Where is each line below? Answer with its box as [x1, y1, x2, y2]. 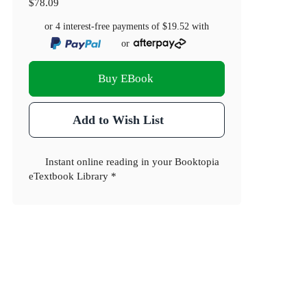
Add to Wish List [72, 113, 164, 127]
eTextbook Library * [29, 170, 117, 182]
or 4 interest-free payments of [45, 21, 163, 32]
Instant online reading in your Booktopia [45, 156, 220, 168]
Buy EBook [97, 72, 153, 86]
